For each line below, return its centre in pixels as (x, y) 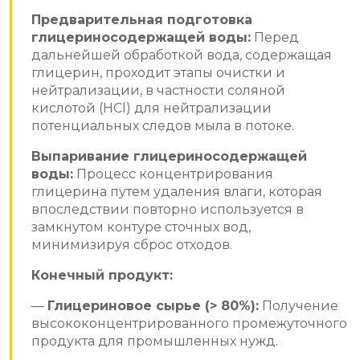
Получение (299, 306)
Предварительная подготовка (142, 20)
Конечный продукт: (102, 276)
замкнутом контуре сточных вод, (141, 227)
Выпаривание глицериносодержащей (169, 157)
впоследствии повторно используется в (168, 210)
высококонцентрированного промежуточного (189, 324)
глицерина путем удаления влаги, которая (177, 192)
